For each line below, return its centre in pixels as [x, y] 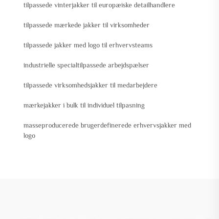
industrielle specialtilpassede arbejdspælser [86, 65]
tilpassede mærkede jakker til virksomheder [87, 25]
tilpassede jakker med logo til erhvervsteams [88, 45]
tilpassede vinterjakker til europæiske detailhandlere [99, 5]
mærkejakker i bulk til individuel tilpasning [84, 105]
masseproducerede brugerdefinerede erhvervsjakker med [107, 125]
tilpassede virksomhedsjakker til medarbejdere [90, 85]
